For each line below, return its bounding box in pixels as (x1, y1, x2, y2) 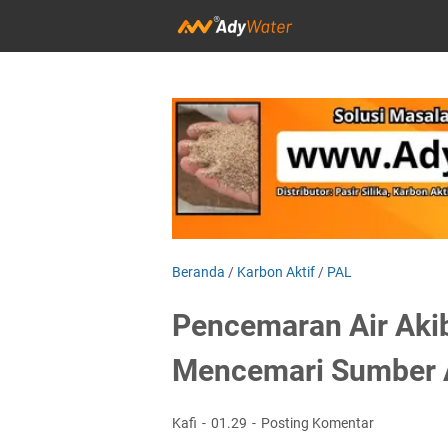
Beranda (172, 263, 225, 280)
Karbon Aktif (237, 263, 315, 280)
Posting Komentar (261, 414, 374, 431)
